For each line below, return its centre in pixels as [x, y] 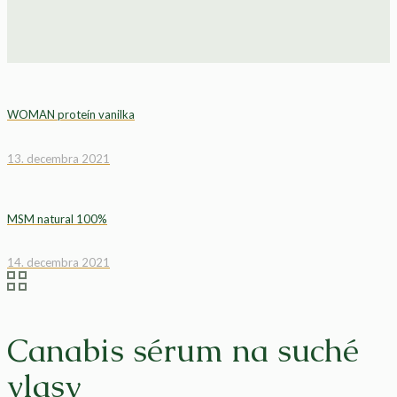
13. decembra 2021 [58, 158]
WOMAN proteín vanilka [71, 115]
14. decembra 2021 [58, 263]
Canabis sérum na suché [183, 351]
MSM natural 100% [57, 218]
